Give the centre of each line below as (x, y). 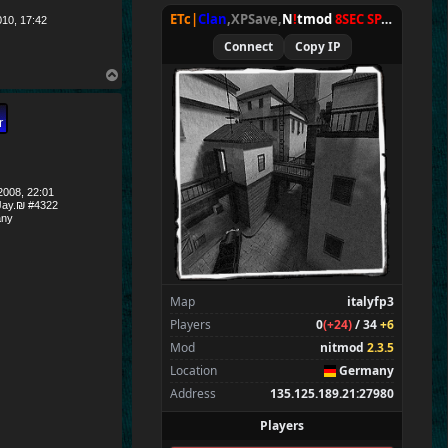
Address (193, 393)
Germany (366, 370)
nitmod (343, 347)
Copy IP (317, 46)
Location (193, 370)
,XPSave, (254, 18)
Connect (248, 46)
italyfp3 (370, 301)
